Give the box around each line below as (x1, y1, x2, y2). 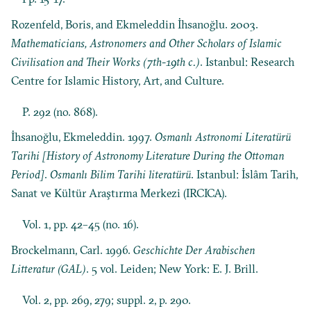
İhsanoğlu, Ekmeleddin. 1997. (11, 130, 155, 144)
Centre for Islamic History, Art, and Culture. (11, 73, 225, 87)
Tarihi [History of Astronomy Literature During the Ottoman (11, 149, 285, 163)
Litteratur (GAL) (11, 262, 87, 276)
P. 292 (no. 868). (22, 104, 99, 119)
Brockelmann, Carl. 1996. (11, 243, 134, 258)
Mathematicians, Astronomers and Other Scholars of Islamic (11, 35, 283, 50)
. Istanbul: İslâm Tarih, (191, 167, 299, 182)
